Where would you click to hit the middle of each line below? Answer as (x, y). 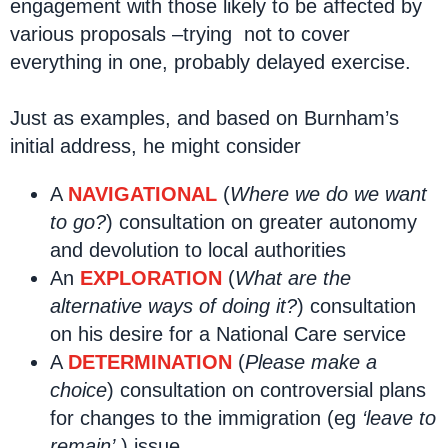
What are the (293, 278)
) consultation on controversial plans (266, 390)
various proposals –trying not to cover (180, 34)
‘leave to (399, 418)
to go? (78, 222)
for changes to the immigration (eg (206, 418)
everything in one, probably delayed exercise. (210, 62)
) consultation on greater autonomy (261, 222)
